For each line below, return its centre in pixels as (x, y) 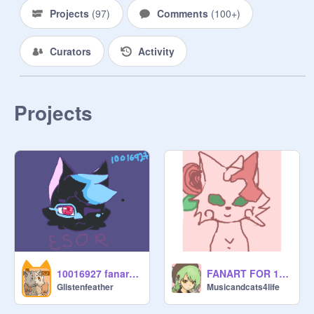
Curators (70, 51)
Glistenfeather (85, 287)
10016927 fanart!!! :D (134, 273)
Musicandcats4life (243, 287)
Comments (184, 13)
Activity (156, 51)
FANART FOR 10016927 (284, 273)
